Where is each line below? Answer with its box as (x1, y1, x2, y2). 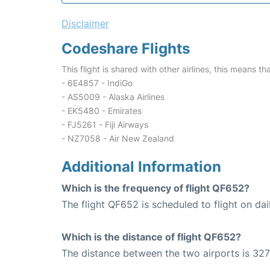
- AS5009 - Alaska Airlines (61, 91, 165, 102)
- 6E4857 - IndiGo (61, 77, 133, 88)
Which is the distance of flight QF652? (61, 230, 241, 243)
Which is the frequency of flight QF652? (61, 181, 250, 194)
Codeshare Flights (61, 39, 190, 57)
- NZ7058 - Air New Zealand (61, 133, 174, 143)
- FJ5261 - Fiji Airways (61, 119, 148, 130)
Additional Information (61, 157, 221, 175)
